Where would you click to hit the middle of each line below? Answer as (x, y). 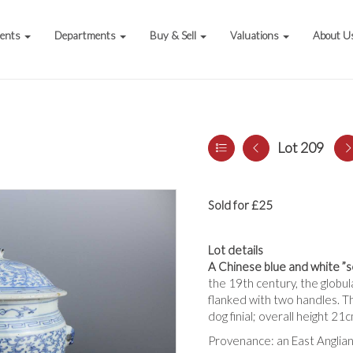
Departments (87, 35)
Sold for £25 (240, 205)
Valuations (256, 35)
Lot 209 (301, 147)
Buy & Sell (175, 35)
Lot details (236, 250)
